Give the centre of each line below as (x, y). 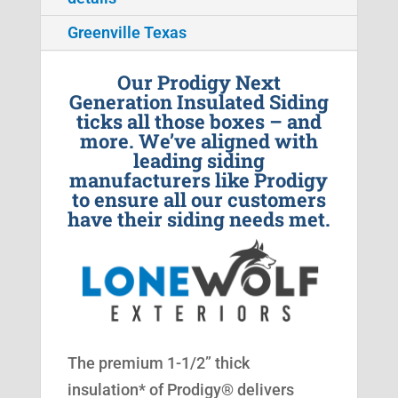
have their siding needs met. (199, 219)
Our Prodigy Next (199, 83)
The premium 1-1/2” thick (158, 362)
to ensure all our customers (199, 200)
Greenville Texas (127, 33)
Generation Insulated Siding (199, 102)
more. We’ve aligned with (199, 141)
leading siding (199, 161)
